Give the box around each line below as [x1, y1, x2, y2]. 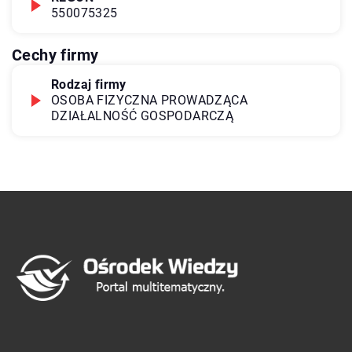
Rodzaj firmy [51, 76, 126, 92]
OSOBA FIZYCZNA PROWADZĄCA [51, 92, 247, 108]
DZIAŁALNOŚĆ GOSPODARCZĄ [51, 108, 234, 123]
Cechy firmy [12, 45, 99, 64]
